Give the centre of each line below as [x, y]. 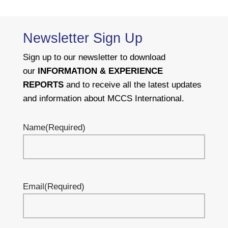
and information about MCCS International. [105, 99]
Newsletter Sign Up [82, 38]
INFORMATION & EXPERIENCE [100, 71]
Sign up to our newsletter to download [94, 58]
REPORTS [43, 85]
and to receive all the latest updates [132, 85]
